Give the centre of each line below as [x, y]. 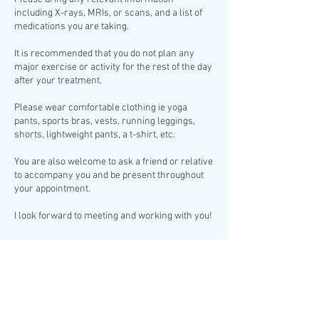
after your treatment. [58, 81]
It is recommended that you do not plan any [104, 54]
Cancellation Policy [80, 279]
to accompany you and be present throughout [109, 176]
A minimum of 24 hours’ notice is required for [109, 307]
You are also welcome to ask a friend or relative [114, 162]
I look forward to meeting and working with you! [113, 216]
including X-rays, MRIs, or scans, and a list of [108, 13]
